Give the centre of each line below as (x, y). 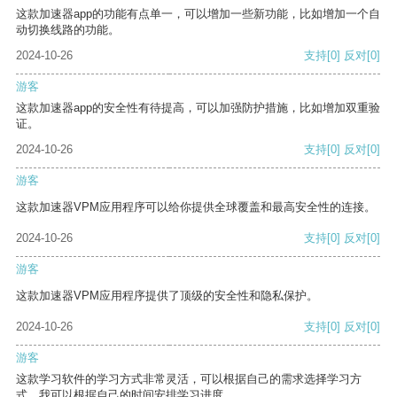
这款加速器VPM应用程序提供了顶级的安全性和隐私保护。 (167, 296)
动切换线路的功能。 (68, 30)
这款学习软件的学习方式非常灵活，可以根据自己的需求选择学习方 (189, 379)
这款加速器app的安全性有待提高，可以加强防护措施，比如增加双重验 (198, 108)
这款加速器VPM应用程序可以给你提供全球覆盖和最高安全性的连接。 (196, 207)
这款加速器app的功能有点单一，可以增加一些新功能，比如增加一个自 (198, 14)
